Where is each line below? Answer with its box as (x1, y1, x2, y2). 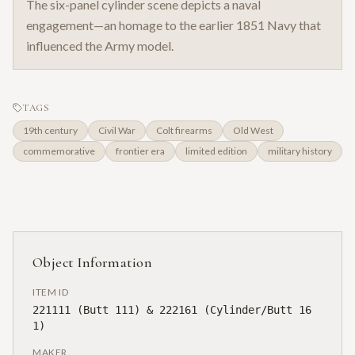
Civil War (98, 124, 136, 137)
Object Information (32, 254, 153, 272)
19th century (23, 124, 78, 137)
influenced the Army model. (26, 38, 174, 54)
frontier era (116, 145, 165, 158)
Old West (233, 124, 273, 137)
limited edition (185, 145, 247, 158)
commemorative (23, 145, 95, 158)
